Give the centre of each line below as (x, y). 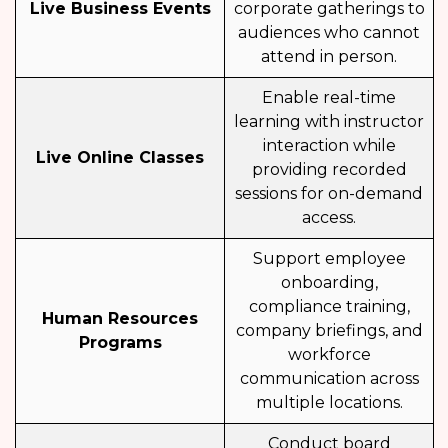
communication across (329, 379)
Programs (120, 343)
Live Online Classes (120, 158)
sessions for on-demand (329, 194)
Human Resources (120, 319)
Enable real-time (329, 98)
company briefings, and (329, 331)
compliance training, (329, 307)
